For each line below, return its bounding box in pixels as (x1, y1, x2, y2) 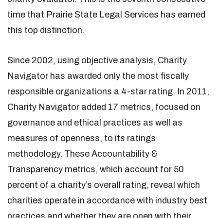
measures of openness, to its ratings (7, 133, 156, 143)
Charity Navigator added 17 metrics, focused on (7, 102, 200, 112)
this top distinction (7, 25, 82, 35)
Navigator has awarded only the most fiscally (7, 71, 189, 81)
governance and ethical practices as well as (7, 118, 182, 127)
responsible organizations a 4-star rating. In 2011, (7, 87, 209, 96)
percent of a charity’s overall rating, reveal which (7, 180, 200, 190)
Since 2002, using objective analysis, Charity (7, 55, 187, 65)
